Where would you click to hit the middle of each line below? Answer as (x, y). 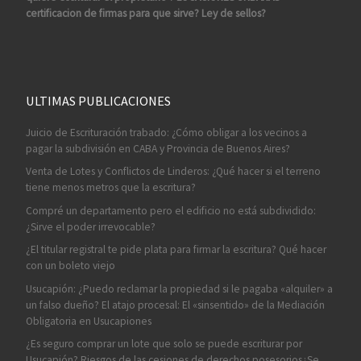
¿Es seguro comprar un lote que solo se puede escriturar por (164, 344)
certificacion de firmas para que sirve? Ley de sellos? (145, 13)
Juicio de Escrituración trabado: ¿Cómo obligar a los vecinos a (166, 132)
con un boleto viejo (70, 266)
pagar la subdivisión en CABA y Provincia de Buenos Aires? (158, 148)
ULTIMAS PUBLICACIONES (98, 100)
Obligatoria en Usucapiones (88, 321)
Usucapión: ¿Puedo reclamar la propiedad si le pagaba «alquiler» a (179, 288)
